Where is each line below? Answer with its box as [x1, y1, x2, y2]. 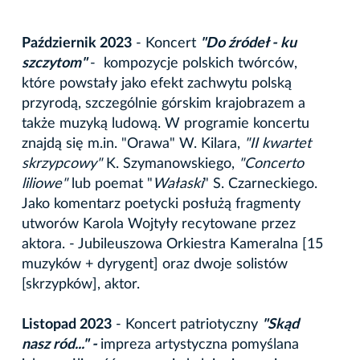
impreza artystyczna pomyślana [100, 337, 299, 352]
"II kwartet [244, 136, 311, 151]
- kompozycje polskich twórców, [90, 55, 297, 71]
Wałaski [153, 176, 203, 191]
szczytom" [22, 55, 87, 71]
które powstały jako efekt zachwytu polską [22, 76, 292, 91]
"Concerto [239, 156, 304, 171]
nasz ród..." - [22, 337, 100, 352]
